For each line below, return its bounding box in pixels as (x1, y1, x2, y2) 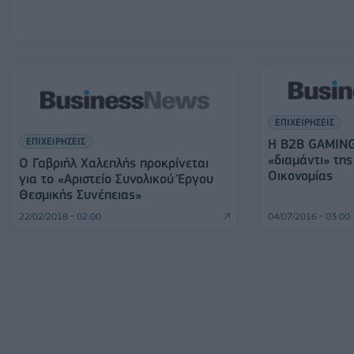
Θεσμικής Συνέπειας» (19, 186, 141, 202)
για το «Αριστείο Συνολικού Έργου (19, 170, 213, 186)
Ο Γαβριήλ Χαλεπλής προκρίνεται (19, 154, 209, 171)
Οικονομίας (267, 167, 333, 183)
